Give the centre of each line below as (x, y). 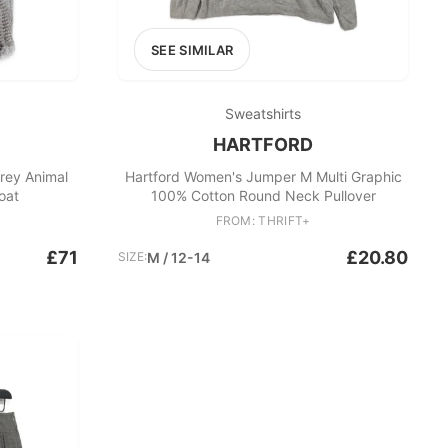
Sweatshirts (263, 113)
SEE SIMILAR (192, 50)
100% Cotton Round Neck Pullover (263, 195)
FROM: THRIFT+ (263, 220)
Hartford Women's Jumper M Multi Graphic (263, 176)
